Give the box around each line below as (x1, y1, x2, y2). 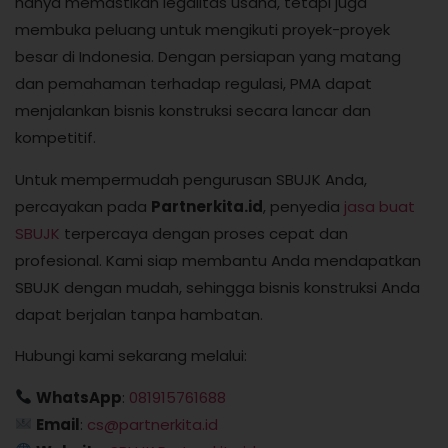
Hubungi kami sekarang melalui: (15, 345, 247, 367)
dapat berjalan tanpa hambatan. (15, 303, 263, 325)
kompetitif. (15, 127, 96, 149)
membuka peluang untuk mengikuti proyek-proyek (15, 19, 390, 41)
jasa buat (344, 195, 415, 217)
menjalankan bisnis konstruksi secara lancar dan (15, 100, 371, 122)
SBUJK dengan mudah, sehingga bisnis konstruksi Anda (15, 276, 420, 298)
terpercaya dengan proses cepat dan (60, 222, 348, 244)
